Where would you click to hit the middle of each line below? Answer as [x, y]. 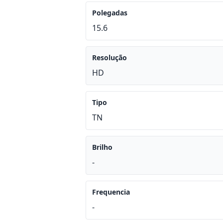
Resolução [110, 57]
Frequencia [111, 192]
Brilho [102, 147]
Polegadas [110, 13]
